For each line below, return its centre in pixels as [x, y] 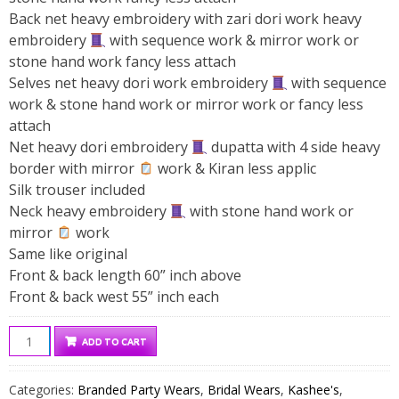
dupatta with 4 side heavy [294, 147]
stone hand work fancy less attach [122, 62]
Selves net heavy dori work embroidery [140, 83]
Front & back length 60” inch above [125, 276]
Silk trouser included [77, 190]
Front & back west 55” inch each [114, 297]
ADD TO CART [114, 342]
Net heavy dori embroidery [100, 147]
